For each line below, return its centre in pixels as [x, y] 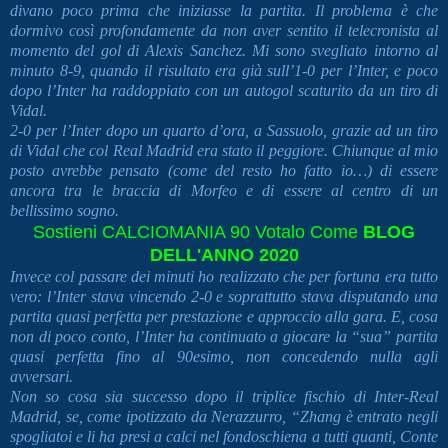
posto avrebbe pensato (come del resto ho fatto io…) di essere [224, 171]
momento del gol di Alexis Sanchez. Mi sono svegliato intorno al [224, 51]
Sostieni [67, 232]
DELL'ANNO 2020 [224, 255]
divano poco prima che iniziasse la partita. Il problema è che [224, 11]
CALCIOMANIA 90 [176, 232]
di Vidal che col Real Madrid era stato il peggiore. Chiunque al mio [224, 151]
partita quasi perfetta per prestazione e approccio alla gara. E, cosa [224, 317]
